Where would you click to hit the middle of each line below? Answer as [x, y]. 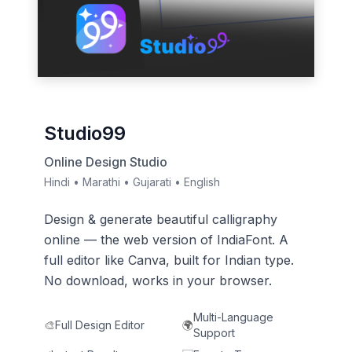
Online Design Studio [106, 161]
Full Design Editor [100, 324]
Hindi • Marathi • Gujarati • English [132, 181]
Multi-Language [233, 317]
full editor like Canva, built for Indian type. [169, 260]
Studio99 [85, 133]
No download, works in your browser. [158, 280]
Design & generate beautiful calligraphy [161, 219]
